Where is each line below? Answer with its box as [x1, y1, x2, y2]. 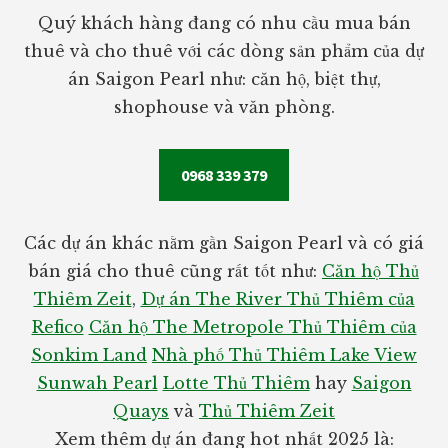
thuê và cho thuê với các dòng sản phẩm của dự [24, 40, 424, 61]
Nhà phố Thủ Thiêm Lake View [152, 344, 417, 365]
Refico [31, 316, 84, 337]
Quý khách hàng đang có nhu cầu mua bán [37, 12, 411, 33]
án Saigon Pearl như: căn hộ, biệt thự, [67, 68, 381, 89]
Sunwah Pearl [36, 372, 158, 393]
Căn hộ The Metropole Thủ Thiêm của [88, 316, 417, 337]
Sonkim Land [31, 344, 147, 365]
